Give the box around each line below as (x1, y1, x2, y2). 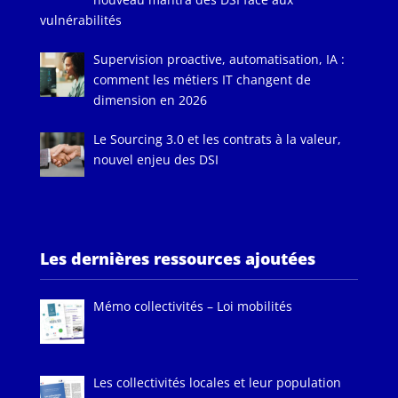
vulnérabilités (39, 12, 122, 29)
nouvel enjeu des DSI (93, 151, 219, 169)
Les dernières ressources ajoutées (39, 248, 315, 270)
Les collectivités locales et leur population (93, 373, 342, 391)
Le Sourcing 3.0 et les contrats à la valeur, (93, 131, 342, 148)
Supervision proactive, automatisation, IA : (93, 51, 346, 68)
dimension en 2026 (93, 92, 208, 109)
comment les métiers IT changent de (93, 71, 312, 89)
